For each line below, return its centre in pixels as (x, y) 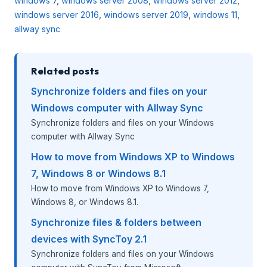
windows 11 (215, 14)
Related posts (65, 70)
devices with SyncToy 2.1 (89, 239)
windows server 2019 (146, 14)
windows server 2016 (57, 14)
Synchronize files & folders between (116, 222)
